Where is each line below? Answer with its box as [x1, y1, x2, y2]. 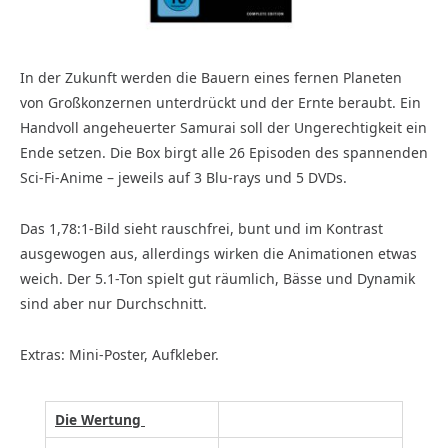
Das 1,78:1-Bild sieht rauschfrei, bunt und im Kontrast [20, 218, 383, 238]
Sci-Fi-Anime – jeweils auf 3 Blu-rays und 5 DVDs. [20, 168, 347, 187]
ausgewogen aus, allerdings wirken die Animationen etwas [20, 243, 417, 263]
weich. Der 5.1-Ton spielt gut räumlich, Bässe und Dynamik [20, 268, 415, 288]
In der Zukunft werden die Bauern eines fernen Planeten [20, 68, 402, 87]
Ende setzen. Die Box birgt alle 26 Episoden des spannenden [20, 143, 428, 162]
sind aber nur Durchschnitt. [20, 293, 207, 313]
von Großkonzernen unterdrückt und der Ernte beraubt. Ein [20, 93, 421, 112]
